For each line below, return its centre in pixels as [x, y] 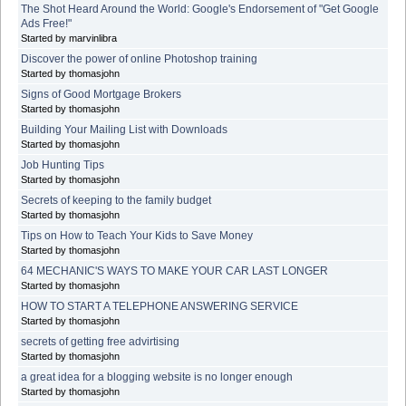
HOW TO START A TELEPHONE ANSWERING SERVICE [159, 306]
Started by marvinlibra [69, 38]
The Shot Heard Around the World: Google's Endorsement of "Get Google [200, 9]
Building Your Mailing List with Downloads [124, 129]
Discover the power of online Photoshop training [139, 58]
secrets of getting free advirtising [100, 341]
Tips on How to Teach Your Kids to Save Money [137, 235]
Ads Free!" [46, 23]
